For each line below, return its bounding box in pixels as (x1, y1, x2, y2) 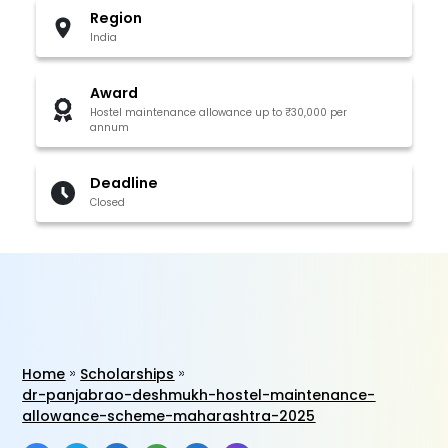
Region (90, 8, 143, 28)
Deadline (90, 173, 159, 193)
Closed (90, 195, 126, 210)
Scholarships (80, 364, 175, 384)
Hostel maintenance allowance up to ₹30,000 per (90, 105, 348, 120)
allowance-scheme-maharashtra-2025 (22, 406, 316, 426)
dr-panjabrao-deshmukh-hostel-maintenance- (22, 385, 376, 405)
